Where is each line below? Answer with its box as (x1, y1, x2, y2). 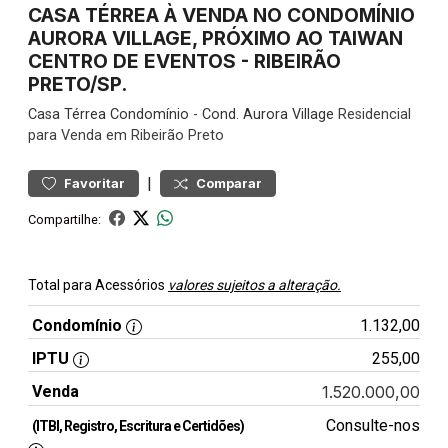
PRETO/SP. (28, 72, 127, 96)
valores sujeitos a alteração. (168, 277, 341, 293)
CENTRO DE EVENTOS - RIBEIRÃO (28, 49, 341, 73)
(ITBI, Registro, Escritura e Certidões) (32, 418, 244, 434)
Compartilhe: (28, 211, 101, 227)
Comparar (196, 176, 262, 191)
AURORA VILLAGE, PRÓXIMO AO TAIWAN (28, 26, 403, 50)
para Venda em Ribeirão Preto (28, 127, 224, 144)
